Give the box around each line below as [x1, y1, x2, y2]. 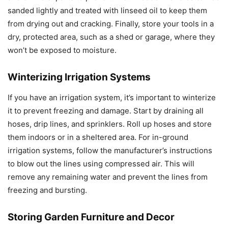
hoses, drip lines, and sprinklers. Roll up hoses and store [8, 119, 212, 129]
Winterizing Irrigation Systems [8, 71, 151, 83]
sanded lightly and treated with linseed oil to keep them [8, 6, 207, 16]
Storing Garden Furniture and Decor [8, 211, 175, 223]
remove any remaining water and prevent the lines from [8, 172, 208, 182]
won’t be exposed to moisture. [8, 45, 117, 55]
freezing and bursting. [8, 185, 87, 195]
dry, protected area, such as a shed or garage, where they [8, 32, 215, 42]
